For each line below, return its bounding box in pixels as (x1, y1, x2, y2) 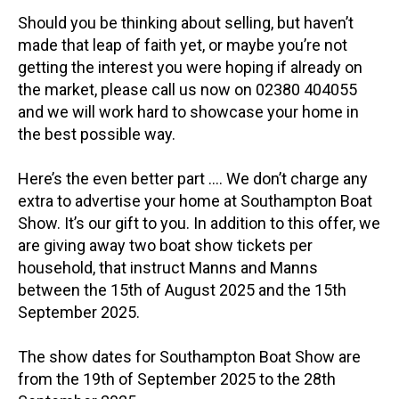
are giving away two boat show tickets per (18, 235, 313, 255)
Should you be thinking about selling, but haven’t (18, 12, 354, 32)
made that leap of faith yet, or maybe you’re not (18, 35, 347, 54)
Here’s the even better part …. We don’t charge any (18, 168, 368, 188)
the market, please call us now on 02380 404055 (18, 79, 357, 99)
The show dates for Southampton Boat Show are (18, 347, 361, 367)
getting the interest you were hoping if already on (18, 57, 362, 77)
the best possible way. (18, 124, 175, 143)
